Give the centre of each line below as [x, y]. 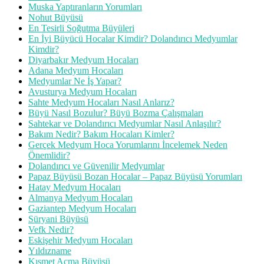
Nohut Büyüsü [56, 17]
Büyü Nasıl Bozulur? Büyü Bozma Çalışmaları [116, 113]
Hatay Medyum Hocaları [75, 187]
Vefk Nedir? [51, 229]
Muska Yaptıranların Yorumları [85, 6]
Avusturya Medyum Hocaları [82, 91]
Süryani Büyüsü [58, 219]
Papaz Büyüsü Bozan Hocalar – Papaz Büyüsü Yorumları [135, 176]
